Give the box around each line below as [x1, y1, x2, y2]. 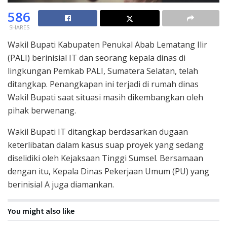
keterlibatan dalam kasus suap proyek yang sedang [8, 139, 204, 150]
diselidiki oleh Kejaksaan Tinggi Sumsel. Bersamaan [8, 152, 203, 164]
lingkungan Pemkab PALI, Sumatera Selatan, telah [8, 65, 198, 77]
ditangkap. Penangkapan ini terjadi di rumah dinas [8, 78, 199, 90]
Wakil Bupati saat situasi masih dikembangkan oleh [8, 91, 203, 103]
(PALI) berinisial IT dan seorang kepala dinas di [8, 52, 185, 63]
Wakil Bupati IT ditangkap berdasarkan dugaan [8, 126, 188, 137]
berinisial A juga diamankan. [8, 178, 114, 190]
